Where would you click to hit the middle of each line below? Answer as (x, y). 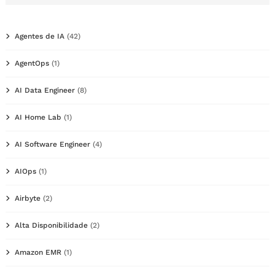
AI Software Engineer (52, 144)
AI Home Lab (38, 117)
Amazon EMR (38, 252)
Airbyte (28, 198)
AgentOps (32, 63)
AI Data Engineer (45, 90)
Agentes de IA (40, 36)
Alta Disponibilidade (51, 225)
